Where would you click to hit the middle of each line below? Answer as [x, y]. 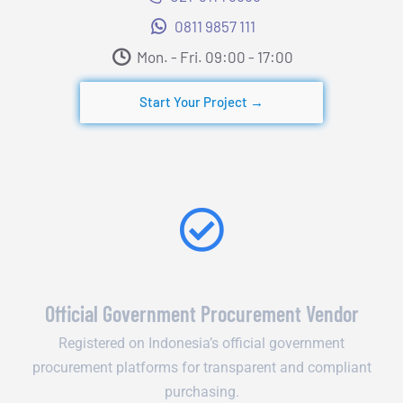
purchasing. [201, 391]
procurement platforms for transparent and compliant [201, 367]
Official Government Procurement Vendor [201, 313]
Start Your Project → [201, 102]
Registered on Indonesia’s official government [201, 343]
